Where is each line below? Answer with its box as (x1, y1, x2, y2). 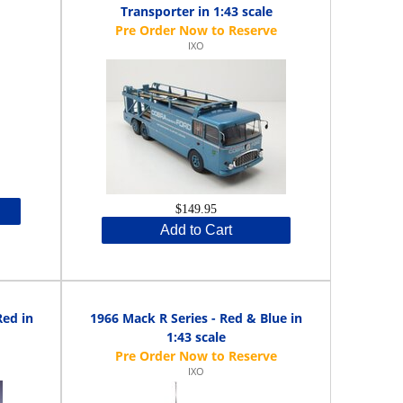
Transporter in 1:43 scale (120, 2, 273, 20)
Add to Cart (160, 221, 233, 237)
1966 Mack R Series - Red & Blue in (90, 309, 303, 327)
